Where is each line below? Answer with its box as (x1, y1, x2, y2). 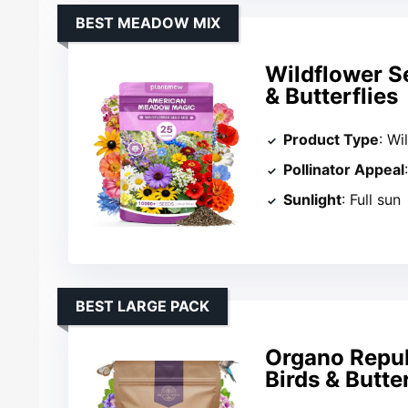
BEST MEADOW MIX (76, 13, 221, 32)
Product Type (283, 130, 380, 149)
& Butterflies (265, 82, 399, 109)
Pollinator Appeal (283, 160, 405, 179)
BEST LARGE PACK (76, 296, 210, 315)
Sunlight (283, 190, 342, 209)
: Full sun (342, 190, 402, 209)
